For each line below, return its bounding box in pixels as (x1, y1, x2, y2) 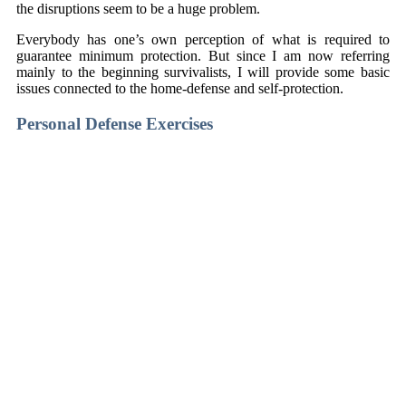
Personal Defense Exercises (16, 113, 213, 133)
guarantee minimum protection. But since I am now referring (16, 48, 390, 64)
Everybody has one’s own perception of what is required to (16, 32, 390, 48)
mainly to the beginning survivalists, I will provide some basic (16, 64, 390, 81)
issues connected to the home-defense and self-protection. (16, 81, 343, 97)
